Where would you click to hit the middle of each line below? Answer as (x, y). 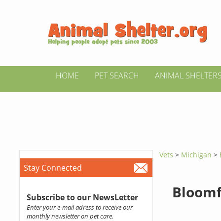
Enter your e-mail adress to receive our (79, 207)
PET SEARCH (117, 75)
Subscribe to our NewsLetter (82, 197)
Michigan (198, 155)
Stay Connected (53, 168)
